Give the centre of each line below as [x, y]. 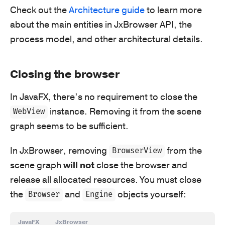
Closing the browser [65, 74]
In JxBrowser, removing [60, 150]
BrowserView [137, 151]
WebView [29, 112]
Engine [99, 195]
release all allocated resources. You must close [106, 180]
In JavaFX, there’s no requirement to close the [104, 97]
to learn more [173, 10]
